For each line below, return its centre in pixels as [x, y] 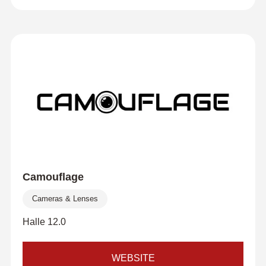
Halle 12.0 [44, 222]
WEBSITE [133, 258]
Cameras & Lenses [65, 199]
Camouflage [53, 177]
